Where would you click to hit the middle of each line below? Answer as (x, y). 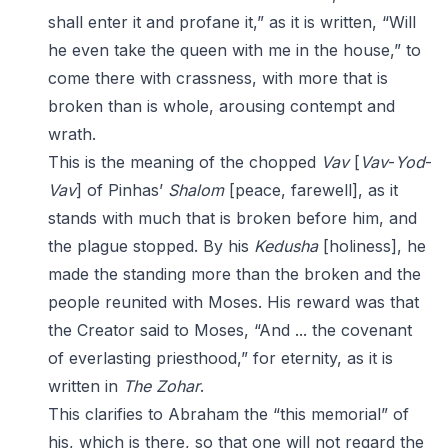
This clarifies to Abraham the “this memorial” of (228, 414)
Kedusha (286, 246)
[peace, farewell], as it (311, 190)
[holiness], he (372, 246)
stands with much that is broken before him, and (232, 218)
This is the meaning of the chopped (184, 162)
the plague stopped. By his (151, 246)
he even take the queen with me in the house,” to (234, 50)
